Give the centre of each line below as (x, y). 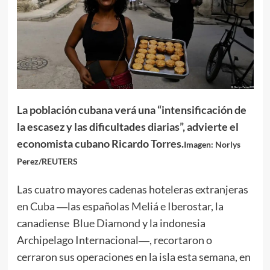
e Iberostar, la (191, 206)
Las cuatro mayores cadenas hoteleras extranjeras (132, 190)
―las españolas (93, 206)
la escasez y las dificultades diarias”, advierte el (127, 127)
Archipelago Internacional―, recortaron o (114, 240)
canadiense (45, 223)
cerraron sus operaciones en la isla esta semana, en (133, 257)
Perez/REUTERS (47, 162)
